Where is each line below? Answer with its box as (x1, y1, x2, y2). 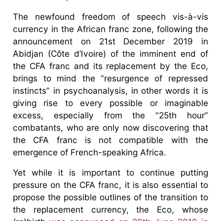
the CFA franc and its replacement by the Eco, (13, 60, 208, 71)
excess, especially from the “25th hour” (13, 110, 208, 120)
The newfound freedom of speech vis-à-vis (13, 11, 208, 22)
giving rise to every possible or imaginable (13, 97, 208, 108)
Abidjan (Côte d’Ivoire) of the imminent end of (13, 48, 208, 59)
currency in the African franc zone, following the (13, 23, 208, 34)
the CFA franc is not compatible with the (13, 134, 208, 145)
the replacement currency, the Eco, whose (13, 204, 208, 215)
